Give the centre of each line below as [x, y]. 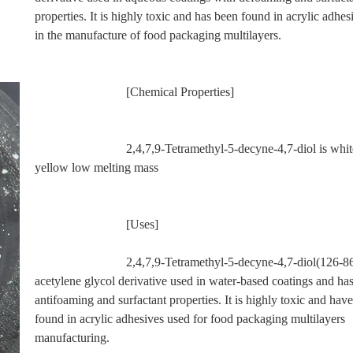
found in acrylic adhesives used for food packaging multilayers [190, 318]
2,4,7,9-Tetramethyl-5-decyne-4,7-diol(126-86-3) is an [80, 262]
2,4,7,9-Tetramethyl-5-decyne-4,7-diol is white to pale [80, 148]
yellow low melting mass [97, 167]
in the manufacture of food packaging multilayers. [158, 35]
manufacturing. [72, 337]
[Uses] [142, 224]
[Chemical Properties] [180, 91]
